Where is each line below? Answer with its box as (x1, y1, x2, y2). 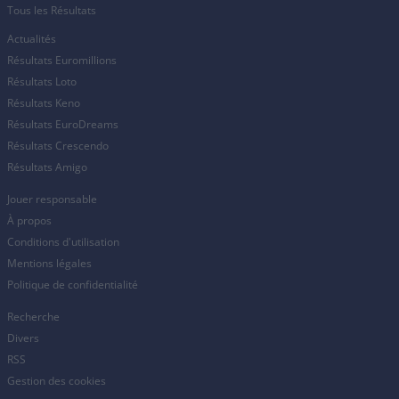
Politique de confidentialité (7, 277, 138, 292)
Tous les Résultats (7, 3, 96, 18)
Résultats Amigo (7, 159, 87, 175)
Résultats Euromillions (7, 53, 117, 68)
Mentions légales (7, 256, 92, 271)
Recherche (7, 309, 60, 324)
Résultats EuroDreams (7, 117, 118, 132)
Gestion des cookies (7, 373, 106, 388)
